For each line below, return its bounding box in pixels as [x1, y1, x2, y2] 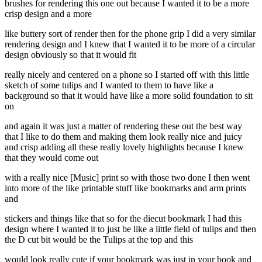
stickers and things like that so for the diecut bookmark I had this [5, 213, 242, 224]
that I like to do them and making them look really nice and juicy [5, 132, 242, 142]
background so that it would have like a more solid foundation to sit [5, 91, 253, 101]
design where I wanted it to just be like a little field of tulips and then [5, 224, 256, 235]
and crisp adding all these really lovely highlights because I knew [5, 142, 244, 153]
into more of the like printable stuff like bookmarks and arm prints [5, 183, 246, 194]
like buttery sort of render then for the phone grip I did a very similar [5, 29, 256, 39]
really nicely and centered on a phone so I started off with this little [5, 70, 249, 80]
